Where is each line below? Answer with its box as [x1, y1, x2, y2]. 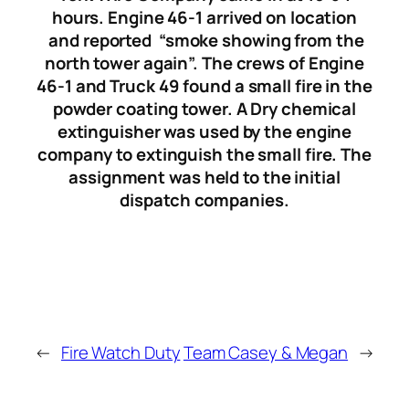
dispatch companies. [120, 187, 289, 212]
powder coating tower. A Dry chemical [52, 96, 357, 121]
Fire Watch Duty [60, 341, 181, 365]
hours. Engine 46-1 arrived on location [51, 5, 358, 29]
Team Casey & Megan [183, 341, 349, 365]
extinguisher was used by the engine [57, 119, 352, 143]
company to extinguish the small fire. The [37, 142, 372, 166]
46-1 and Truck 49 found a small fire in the [37, 73, 372, 98]
